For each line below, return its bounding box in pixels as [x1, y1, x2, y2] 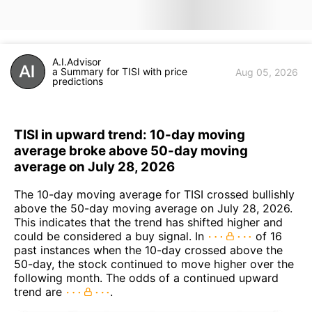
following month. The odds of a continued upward [14, 271, 279, 286]
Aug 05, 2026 [235, 65, 298, 78]
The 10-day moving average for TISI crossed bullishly [14, 187, 295, 202]
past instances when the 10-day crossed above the [14, 243, 283, 258]
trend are [14, 285, 65, 299]
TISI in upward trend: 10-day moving [14, 126, 245, 143]
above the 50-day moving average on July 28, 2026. [14, 201, 292, 216]
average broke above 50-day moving [14, 142, 248, 159]
